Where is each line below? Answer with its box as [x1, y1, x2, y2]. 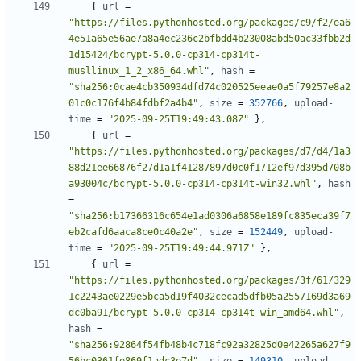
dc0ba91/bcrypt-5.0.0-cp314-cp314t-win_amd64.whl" [68, 307, 339, 319]
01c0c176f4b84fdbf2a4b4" [68, 98, 198, 110]
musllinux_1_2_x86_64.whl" [68, 65, 210, 77]
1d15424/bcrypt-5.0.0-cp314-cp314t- [68, 49, 260, 61]
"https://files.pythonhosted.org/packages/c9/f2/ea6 [68, 17, 351, 29]
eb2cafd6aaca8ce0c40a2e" [68, 226, 198, 239]
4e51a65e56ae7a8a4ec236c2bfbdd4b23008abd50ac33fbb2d [68, 33, 351, 45]
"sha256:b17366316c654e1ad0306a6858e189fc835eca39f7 [68, 210, 351, 222]
